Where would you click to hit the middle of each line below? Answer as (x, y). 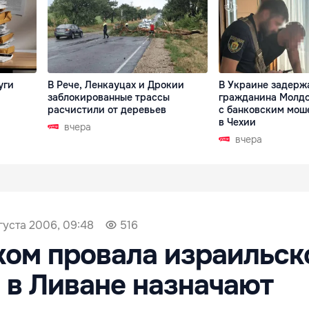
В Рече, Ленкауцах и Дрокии (116, 85)
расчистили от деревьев (107, 110)
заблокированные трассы (109, 98)
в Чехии (237, 122)
